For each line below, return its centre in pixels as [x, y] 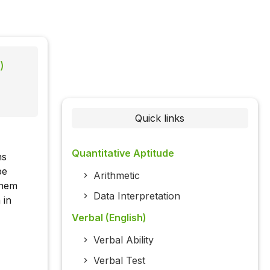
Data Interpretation [137, 196]
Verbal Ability [123, 240]
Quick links [160, 118]
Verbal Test [119, 261]
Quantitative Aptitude [123, 153]
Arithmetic [116, 176]
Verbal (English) [109, 218]
